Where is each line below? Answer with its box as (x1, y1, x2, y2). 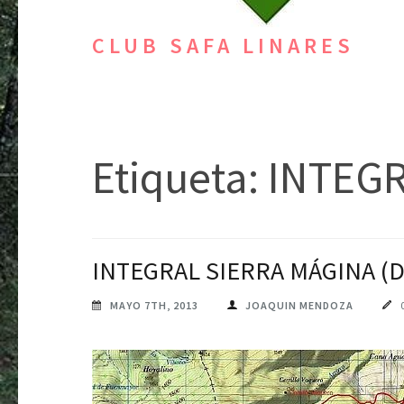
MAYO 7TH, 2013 (110, 298, 198, 312)
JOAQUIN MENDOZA (245, 298, 353, 312)
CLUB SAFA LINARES (92, 32, 354, 60)
